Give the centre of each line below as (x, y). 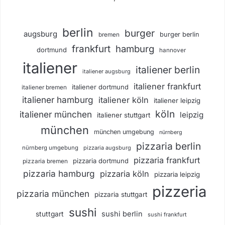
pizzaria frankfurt (167, 160)
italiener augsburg (106, 71)
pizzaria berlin (168, 146)
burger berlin (179, 34)
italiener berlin (168, 70)
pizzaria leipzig (177, 174)
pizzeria (179, 191)
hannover (173, 50)
